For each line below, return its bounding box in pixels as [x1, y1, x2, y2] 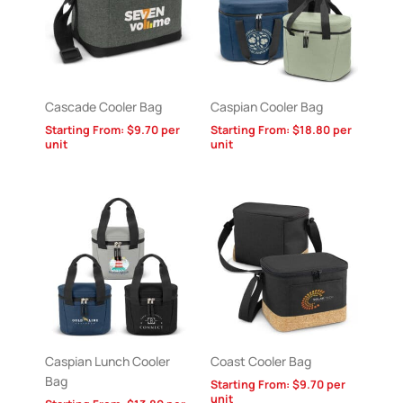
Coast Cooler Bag [210, 352, 311, 370]
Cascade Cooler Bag [45, 98, 162, 116]
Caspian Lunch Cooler [45, 352, 170, 370]
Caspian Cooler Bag [210, 98, 323, 116]
